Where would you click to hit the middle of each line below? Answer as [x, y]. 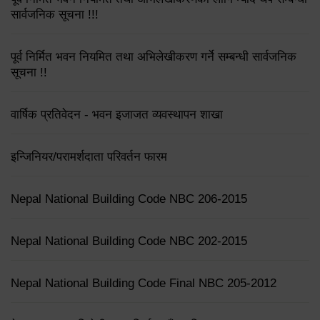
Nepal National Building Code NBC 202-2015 [129, 241]
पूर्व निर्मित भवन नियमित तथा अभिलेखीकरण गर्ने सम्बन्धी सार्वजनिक [154, 57]
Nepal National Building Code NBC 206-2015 [129, 199]
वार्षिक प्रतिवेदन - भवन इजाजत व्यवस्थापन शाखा [117, 115]
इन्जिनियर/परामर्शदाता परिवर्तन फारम [89, 157]
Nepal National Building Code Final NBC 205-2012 [144, 284]
